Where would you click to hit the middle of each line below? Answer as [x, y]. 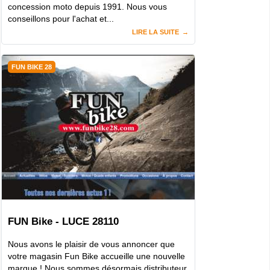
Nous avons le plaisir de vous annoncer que [91, 244]
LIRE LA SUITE [155, 32]
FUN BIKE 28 [32, 67]
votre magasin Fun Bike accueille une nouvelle [96, 256]
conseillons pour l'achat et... [61, 19]
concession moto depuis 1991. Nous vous [87, 7]
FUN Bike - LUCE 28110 [63, 222]
